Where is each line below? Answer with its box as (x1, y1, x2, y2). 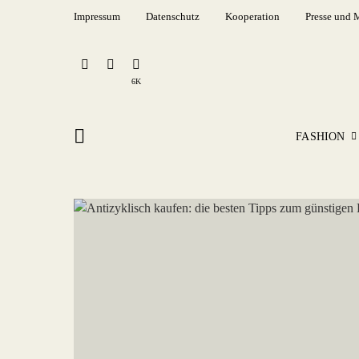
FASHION (296, 130, 345, 143)
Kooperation (225, 10, 280, 22)
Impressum (74, 10, 120, 22)
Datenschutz (146, 10, 200, 22)
